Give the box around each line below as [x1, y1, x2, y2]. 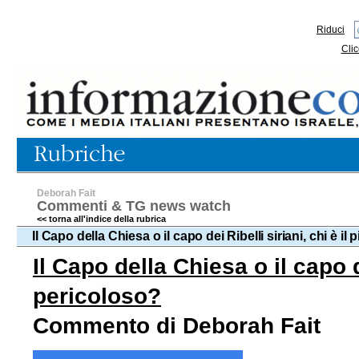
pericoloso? [33, 284, 161, 309]
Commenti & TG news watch [37, 198, 231, 214]
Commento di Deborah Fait [33, 313, 321, 338]
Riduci [317, 24, 345, 35]
